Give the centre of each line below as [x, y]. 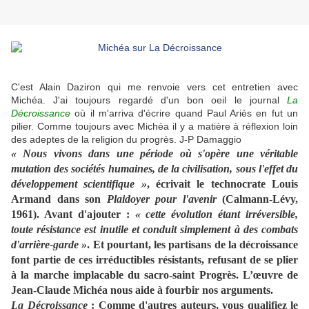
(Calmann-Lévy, [257, 199]
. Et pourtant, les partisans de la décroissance [192, 245]
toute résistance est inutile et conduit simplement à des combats [154, 230]
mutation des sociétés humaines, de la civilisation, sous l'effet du [154, 169]
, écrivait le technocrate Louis [222, 184]
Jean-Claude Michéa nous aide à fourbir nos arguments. [142, 290]
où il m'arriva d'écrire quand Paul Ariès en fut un [184, 113]
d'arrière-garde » [49, 245]
